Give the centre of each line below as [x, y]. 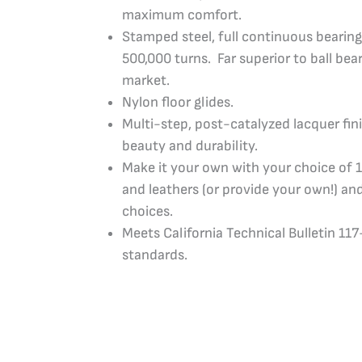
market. [146, 81]
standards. [155, 255]
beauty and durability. [190, 146]
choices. [148, 212]
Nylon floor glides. [178, 103]
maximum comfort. [182, 15]
